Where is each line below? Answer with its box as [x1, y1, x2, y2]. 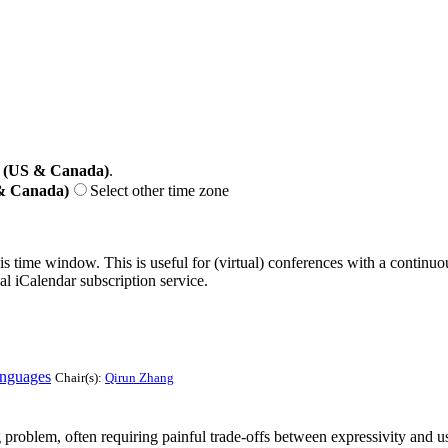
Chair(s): [55, 369, 105, 385]
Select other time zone [90, 181, 229, 199]
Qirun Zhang [105, 369, 174, 385]
